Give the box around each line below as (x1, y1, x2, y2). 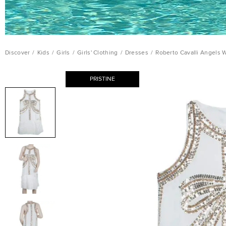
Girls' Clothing (77, 50, 118, 56)
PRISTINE (90, 76, 115, 82)
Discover (5, 50, 30, 56)
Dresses (125, 50, 148, 56)
